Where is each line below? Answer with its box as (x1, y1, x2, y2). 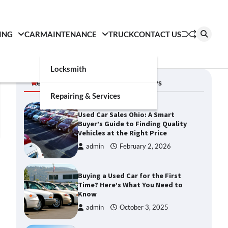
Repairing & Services (50, 91, 121, 100)
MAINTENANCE (40, 29, 97, 39)
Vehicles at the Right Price (78, 128, 167, 137)
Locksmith (50, 64, 87, 73)
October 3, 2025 (120, 204, 169, 211)
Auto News (122, 77, 162, 87)
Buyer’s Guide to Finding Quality (78, 119, 187, 128)
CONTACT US (134, 29, 181, 39)
